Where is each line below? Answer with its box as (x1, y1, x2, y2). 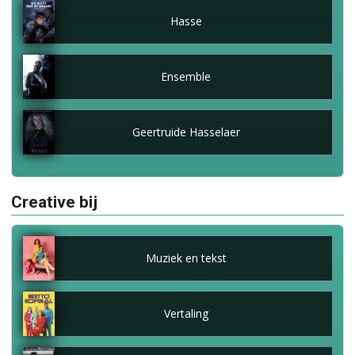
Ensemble (161, 68, 211, 84)
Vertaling (163, 305, 208, 321)
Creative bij (11, 192, 97, 212)
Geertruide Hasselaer (132, 124, 240, 139)
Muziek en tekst (145, 250, 227, 265)
